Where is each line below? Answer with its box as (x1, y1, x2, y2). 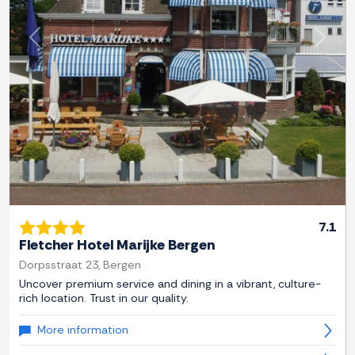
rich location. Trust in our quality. (19, 291, 189, 306)
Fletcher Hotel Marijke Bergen (19, 235, 215, 255)
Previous (33, 36, 82, 54)
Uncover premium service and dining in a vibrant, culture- (19, 277, 321, 292)
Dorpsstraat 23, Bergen (19, 258, 141, 273)
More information (37, 323, 128, 338)
